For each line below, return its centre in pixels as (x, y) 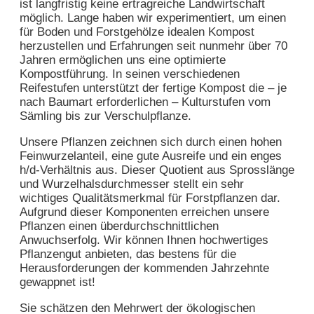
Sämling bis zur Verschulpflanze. (105, 116)
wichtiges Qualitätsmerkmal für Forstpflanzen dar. (150, 198)
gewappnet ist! (57, 282)
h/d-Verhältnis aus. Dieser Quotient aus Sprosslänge (157, 170)
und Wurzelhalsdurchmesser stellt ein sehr (132, 184)
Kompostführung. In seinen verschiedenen (130, 74)
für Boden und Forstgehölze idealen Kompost (137, 32)
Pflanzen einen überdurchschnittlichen (119, 226)
